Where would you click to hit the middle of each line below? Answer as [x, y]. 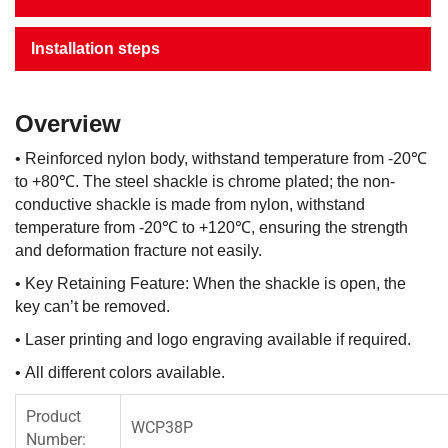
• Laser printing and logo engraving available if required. [213, 339]
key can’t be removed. [92, 306]
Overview [68, 123]
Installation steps [95, 48]
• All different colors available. [120, 372]
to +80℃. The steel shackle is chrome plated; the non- [205, 181]
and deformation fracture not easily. [138, 250]
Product [53, 416]
